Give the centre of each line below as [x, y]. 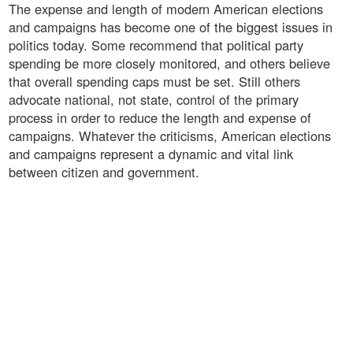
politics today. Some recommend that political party [156, 45]
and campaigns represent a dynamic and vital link [151, 154]
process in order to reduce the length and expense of [160, 118]
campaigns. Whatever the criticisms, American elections [170, 136]
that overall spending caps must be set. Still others [154, 82]
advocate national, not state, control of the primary [154, 100]
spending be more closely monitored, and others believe [169, 63]
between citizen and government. [104, 172]
